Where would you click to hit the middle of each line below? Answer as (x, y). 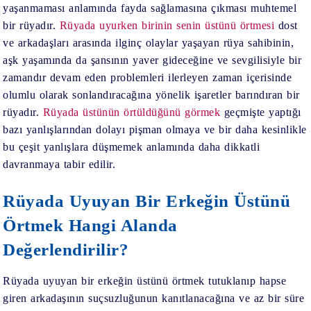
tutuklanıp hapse (245, 280)
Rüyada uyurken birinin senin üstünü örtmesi (167, 25)
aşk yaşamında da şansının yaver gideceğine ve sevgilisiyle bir (152, 60)
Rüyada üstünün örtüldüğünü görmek (132, 112)
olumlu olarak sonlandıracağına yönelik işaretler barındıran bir (151, 94)
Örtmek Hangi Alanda (90, 225)
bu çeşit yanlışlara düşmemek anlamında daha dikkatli (132, 146)
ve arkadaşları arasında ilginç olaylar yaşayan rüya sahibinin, (149, 42)
